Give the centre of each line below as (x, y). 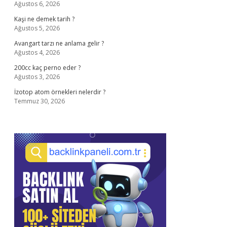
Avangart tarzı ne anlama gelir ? (59, 43)
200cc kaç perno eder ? (47, 68)
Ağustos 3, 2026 (37, 77)
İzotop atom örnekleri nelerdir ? (60, 92)
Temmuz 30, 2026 (40, 101)
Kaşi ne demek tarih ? (44, 19)
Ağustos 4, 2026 (37, 52)
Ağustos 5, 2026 (37, 28)
